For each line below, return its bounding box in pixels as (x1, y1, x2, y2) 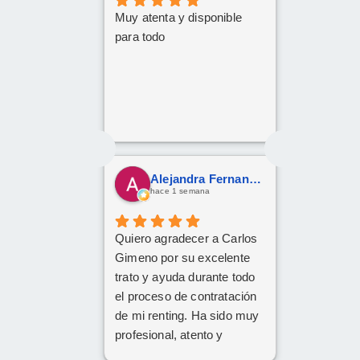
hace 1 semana (150, 186, 211, 196)
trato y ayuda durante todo (115, 269, 256, 284)
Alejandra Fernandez (248, 172, 261, 186)
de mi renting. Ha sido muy (115, 308, 260, 322)
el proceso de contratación (115, 288, 257, 303)
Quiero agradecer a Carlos (115, 231, 258, 245)
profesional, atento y (115, 327, 223, 342)
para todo (115, 30, 166, 44)
